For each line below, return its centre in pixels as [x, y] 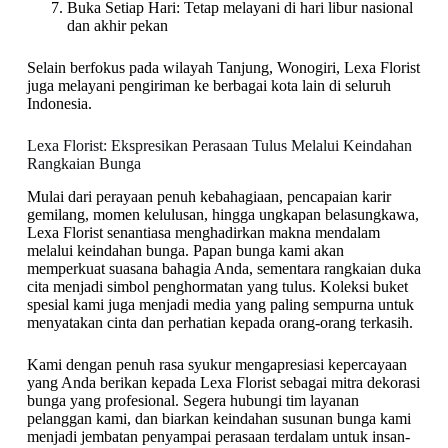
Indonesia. [59, 104]
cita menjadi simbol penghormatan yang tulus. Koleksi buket [217, 286]
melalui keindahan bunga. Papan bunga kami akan [185, 250]
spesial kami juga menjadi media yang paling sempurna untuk [220, 304]
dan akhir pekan [117, 26]
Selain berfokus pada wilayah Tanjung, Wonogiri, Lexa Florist [223, 68]
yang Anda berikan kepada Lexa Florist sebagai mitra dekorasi [223, 382]
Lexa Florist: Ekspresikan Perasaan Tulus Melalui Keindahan [219, 146]
